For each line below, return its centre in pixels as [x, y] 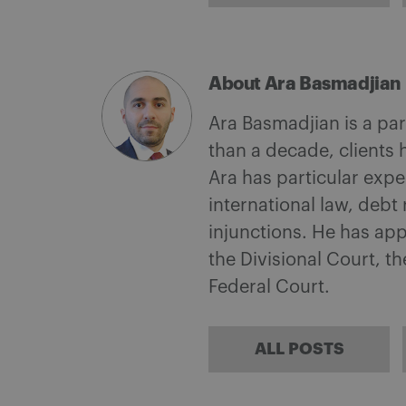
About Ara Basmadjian [304, 84]
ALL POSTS [299, 349]
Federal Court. [269, 287]
